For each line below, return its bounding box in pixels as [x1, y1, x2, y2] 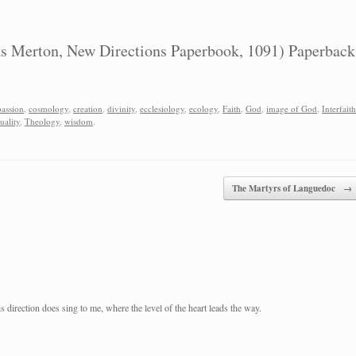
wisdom [64, 114, 93, 127]
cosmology [29, 102, 68, 114]
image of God [266, 102, 317, 114]
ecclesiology [140, 102, 184, 114]
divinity [107, 102, 135, 114]
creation [73, 102, 103, 114]
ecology [189, 102, 218, 114]
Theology [25, 114, 60, 127]
